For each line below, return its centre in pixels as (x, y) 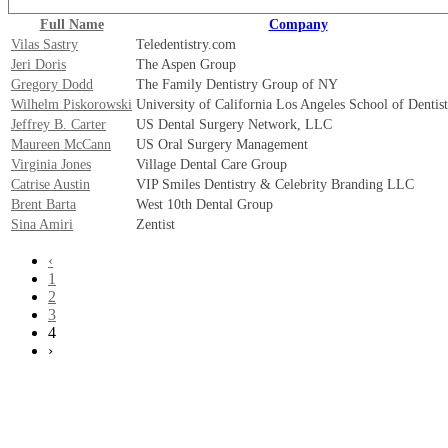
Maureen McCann (61, 144)
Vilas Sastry (44, 44)
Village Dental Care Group (211, 164)
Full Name (71, 24)
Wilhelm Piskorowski (71, 104)
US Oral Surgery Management (222, 144)
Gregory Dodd (52, 84)
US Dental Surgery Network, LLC (234, 124)
